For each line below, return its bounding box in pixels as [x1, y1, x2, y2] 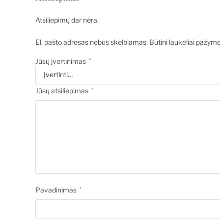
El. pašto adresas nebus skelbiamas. [35, 37, 148, 46]
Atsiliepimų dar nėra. [35, 15, 99, 24]
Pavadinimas [35, 185, 78, 194]
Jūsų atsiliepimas [35, 86, 90, 95]
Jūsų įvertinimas [35, 56, 87, 65]
